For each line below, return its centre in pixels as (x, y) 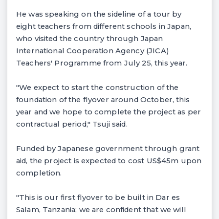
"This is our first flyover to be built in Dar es (98, 197)
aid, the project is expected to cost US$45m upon (109, 161)
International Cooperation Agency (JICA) (93, 51)
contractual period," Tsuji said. (72, 124)
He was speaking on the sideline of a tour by (99, 14)
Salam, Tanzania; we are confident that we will (101, 209)
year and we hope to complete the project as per (109, 112)
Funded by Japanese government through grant (108, 148)
